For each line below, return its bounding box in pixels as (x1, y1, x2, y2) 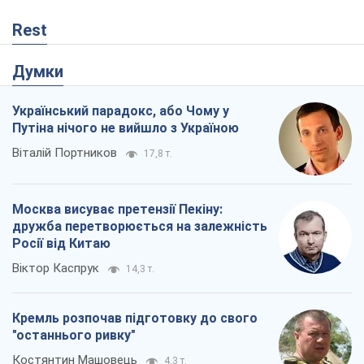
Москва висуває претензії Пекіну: (12, 201, 223, 217)
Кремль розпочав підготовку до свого (12, 310, 258, 326)
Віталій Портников (12, 145, 117, 160)
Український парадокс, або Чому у (12, 102, 229, 119)
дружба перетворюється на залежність (12, 218, 267, 234)
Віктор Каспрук (12, 260, 99, 275)
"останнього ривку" (12, 327, 136, 343)
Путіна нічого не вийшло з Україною (12, 119, 239, 136)
